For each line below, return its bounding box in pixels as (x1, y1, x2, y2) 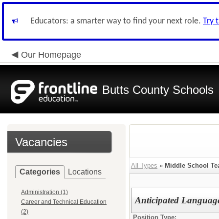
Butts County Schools (102, 83, 214, 96)
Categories (20, 168, 60, 176)
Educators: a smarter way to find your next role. (30, 17, 203, 26)
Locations (68, 168, 102, 176)
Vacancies (15, 135, 67, 149)
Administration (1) (21, 189, 68, 196)
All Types (131, 162, 157, 169)
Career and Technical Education (21, 198, 107, 205)
